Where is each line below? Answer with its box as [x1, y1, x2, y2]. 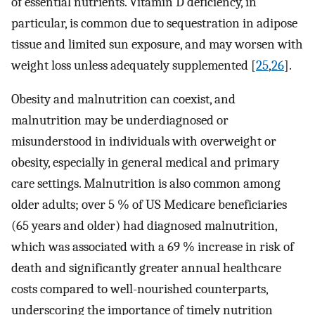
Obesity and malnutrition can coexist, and [11, 91, 236, 108]
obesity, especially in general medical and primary [11, 155, 279, 171]
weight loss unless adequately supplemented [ [11, 57, 256, 73]
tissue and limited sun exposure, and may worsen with [11, 36, 303, 52]
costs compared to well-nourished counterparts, [11, 281, 268, 297]
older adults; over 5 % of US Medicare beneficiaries [11, 197, 287, 213]
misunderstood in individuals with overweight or [11, 134, 276, 150]
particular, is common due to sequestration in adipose [11, 15, 297, 31]
